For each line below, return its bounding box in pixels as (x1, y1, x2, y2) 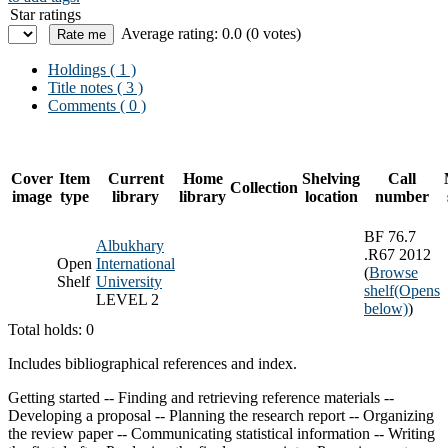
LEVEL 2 (96, 290, 159, 308)
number (375, 187, 429, 205)
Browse (369, 263, 418, 281)
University (96, 272, 162, 290)
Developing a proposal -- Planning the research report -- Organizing (8, 406, 434, 424)
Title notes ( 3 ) (48, 78, 143, 96)
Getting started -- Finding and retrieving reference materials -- (8, 388, 394, 406)
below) (364, 299, 408, 317)
